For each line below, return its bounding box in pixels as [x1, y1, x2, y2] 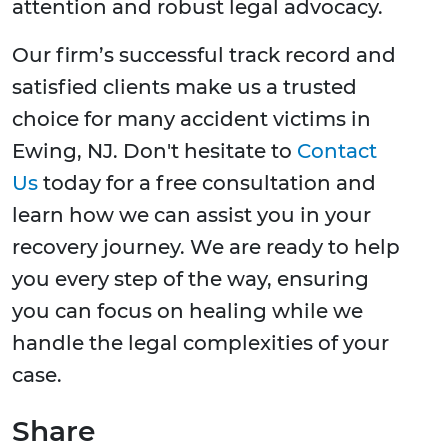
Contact [297, 139, 377, 164]
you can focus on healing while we [12, 299, 363, 324]
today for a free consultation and [38, 171, 376, 196]
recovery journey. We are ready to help [12, 235, 400, 260]
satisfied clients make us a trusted [12, 75, 357, 100]
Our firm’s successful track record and [12, 43, 396, 68]
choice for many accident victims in [12, 107, 371, 132]
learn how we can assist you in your [12, 203, 371, 228]
